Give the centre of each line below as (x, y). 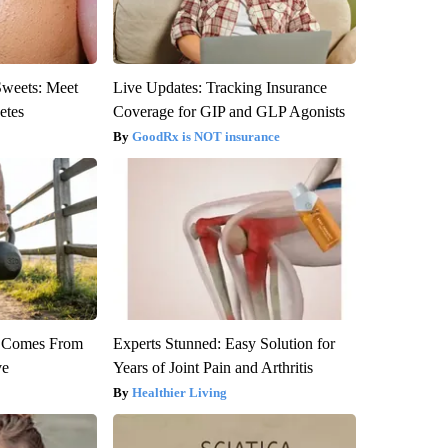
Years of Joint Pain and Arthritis (212, 367)
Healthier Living (179, 392)
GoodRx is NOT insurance (205, 136)
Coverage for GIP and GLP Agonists (228, 111)
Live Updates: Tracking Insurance (219, 87)
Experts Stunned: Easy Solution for (223, 343)
